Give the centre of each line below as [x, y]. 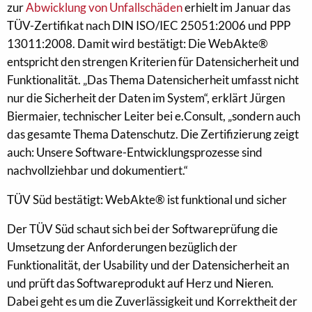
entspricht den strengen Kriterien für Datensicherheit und [153, 62]
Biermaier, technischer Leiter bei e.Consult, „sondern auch [154, 116]
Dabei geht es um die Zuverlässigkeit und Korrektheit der [152, 301]
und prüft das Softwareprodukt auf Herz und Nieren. [140, 283]
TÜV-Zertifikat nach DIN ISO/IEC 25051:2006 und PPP [149, 25]
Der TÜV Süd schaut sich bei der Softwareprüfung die [142, 229]
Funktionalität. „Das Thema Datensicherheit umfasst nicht [153, 80]
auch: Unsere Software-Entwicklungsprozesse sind [135, 152]
